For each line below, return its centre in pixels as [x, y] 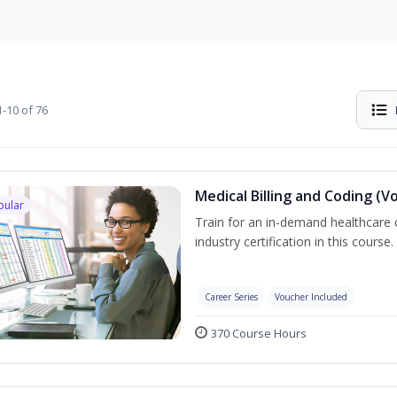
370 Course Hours [258, 333]
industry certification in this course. [294, 241]
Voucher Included [311, 296]
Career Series [231, 296]
